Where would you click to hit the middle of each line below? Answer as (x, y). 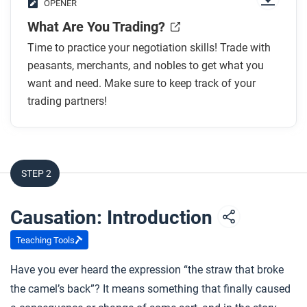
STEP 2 (36, 173)
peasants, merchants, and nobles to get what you (146, 65)
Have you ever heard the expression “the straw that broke (147, 270)
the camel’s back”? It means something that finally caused (150, 289)
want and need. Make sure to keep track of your (142, 83)
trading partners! (67, 101)
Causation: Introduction (114, 218)
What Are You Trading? (96, 27)
